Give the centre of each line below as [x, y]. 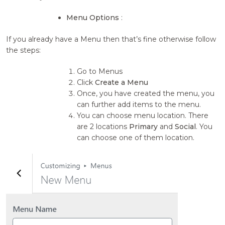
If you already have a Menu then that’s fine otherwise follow [111, 39]
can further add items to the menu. [139, 104]
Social [186, 126]
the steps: [24, 50]
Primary [144, 126]
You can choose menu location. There [143, 115]
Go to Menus [100, 71]
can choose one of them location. [136, 137]
